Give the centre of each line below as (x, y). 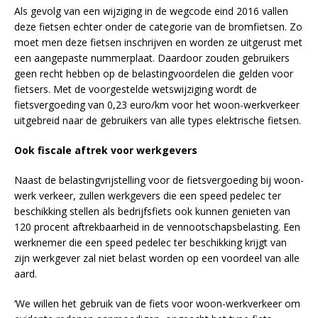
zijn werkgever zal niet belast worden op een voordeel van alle (157, 258)
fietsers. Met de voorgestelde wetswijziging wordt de (136, 89)
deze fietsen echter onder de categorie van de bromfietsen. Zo (158, 26)
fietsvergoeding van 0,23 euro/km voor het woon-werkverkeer (157, 104)
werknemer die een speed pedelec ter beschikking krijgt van (150, 242)
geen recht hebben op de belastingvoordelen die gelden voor (154, 73)
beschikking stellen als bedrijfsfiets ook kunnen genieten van (152, 211)
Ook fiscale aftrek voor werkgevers (106, 150)
